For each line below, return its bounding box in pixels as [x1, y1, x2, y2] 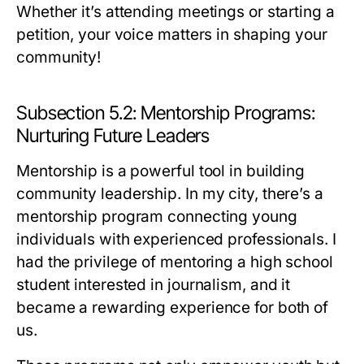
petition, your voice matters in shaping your [16, 25, 327, 44]
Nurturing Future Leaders [16, 124, 210, 147]
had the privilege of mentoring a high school [16, 253, 333, 271]
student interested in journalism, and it [16, 275, 291, 294]
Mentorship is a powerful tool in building [16, 162, 305, 180]
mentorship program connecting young [16, 207, 297, 226]
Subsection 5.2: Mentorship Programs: [16, 102, 315, 124]
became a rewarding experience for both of [16, 298, 329, 317]
